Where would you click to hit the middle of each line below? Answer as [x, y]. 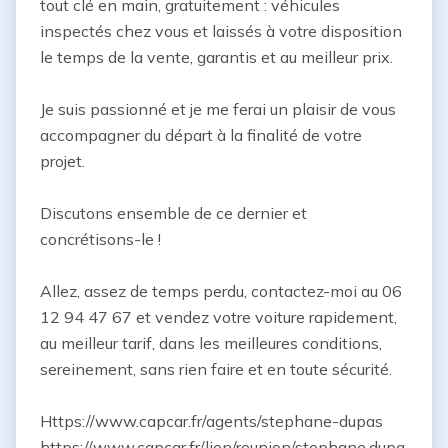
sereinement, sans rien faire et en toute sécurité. [216, 369]
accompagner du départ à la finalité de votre [201, 135]
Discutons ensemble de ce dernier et [173, 213]
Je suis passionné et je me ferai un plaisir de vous [218, 109]
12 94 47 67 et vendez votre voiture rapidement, [218, 317]
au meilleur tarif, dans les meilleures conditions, [211, 343]
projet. [62, 161]
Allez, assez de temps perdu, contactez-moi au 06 [221, 291]
